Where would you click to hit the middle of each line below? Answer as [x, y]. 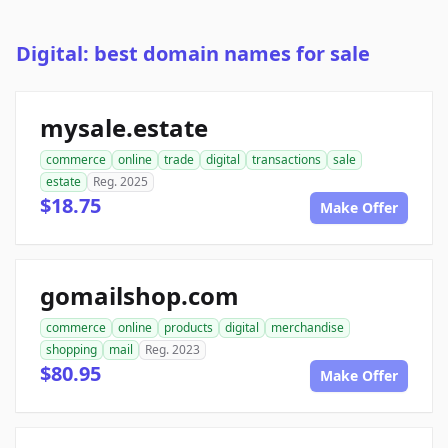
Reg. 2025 [120, 182]
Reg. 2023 [172, 350]
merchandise [307, 328]
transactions [286, 160]
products [188, 328]
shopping [71, 350]
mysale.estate [124, 128]
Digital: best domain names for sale [193, 54]
